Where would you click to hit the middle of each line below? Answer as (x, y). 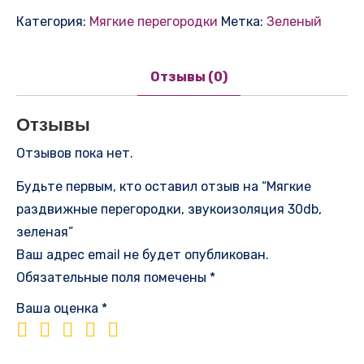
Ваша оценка (59, 308)
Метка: (244, 21)
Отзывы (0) (188, 76)
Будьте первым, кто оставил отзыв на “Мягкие (164, 186)
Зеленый (294, 21)
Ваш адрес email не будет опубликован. (143, 254)
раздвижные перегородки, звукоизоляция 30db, (169, 209)
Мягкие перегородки (154, 21)
